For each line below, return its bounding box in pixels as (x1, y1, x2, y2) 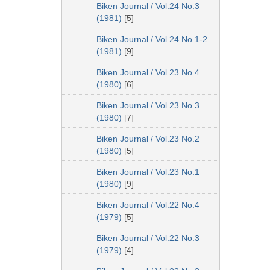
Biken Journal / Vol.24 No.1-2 (96, 34, 207, 45)
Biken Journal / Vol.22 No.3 (96, 233, 199, 243)
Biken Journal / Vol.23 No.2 (96, 134, 199, 144)
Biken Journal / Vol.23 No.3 (96, 101, 199, 111)
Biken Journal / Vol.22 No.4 (96, 200, 199, 210)
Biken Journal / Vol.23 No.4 (96, 67, 199, 78)
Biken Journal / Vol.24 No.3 (96, 1, 199, 11)
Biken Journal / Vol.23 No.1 (96, 167, 199, 177)
